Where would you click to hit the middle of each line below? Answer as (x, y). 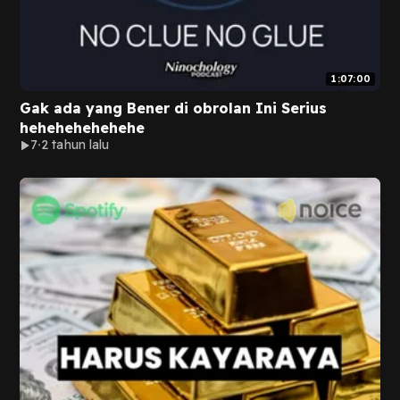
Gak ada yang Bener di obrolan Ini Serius (173, 108)
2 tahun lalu (75, 145)
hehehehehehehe (82, 128)
